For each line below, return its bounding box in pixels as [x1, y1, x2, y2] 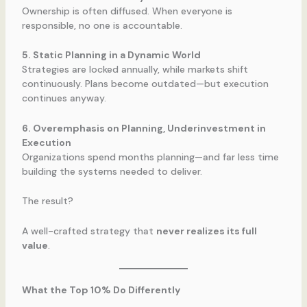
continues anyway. [21, 92, 106, 105]
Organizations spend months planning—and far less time [21, 150, 279, 163]
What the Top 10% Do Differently [21, 284, 180, 297]
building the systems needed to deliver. [21, 164, 202, 177]
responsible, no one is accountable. [21, 19, 182, 32]
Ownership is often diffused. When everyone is [21, 5, 232, 18]
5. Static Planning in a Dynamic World [21, 49, 201, 62]
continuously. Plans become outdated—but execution [21, 77, 269, 90]
